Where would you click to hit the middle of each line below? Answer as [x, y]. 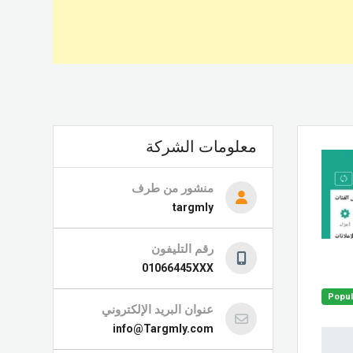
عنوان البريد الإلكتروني [158, 310]
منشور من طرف [173, 188]
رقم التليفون [182, 249]
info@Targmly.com [163, 329]
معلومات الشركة [201, 147]
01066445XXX [178, 268]
